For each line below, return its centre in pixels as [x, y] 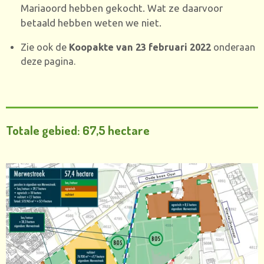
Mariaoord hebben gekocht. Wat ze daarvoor [121, 8]
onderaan [233, 47]
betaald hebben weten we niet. [91, 23]
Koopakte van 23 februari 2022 [140, 47]
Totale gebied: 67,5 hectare [78, 130]
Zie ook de [44, 47]
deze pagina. [48, 61]
